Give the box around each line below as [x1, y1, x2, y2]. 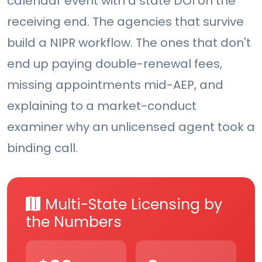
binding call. [7, 140, 78, 157]
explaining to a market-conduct [7, 98, 196, 115]
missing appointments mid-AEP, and [7, 77, 223, 94]
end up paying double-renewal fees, [7, 56, 222, 73]
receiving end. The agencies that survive [7, 13, 244, 30]
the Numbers [26, 212, 122, 233]
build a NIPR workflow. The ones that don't [7, 35, 251, 51]
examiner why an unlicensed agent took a [7, 119, 255, 136]
